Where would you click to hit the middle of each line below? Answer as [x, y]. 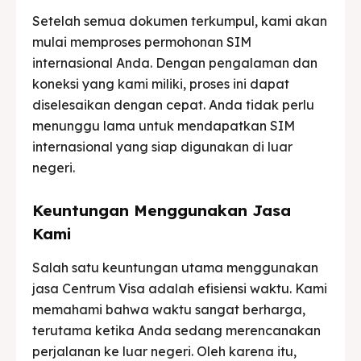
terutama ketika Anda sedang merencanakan [176, 330]
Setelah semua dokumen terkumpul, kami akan [180, 21]
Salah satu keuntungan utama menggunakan [175, 267]
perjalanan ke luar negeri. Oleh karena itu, [164, 351]
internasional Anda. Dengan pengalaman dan [175, 62]
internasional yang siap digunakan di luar [162, 146]
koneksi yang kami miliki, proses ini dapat [161, 83]
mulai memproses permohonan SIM [142, 41]
